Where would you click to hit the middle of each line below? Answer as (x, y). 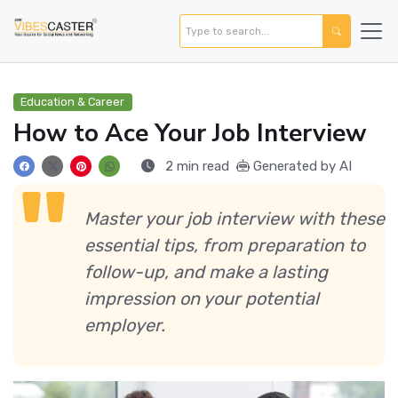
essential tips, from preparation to (225, 246)
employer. (125, 326)
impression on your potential (202, 299)
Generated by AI (301, 167)
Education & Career (73, 102)
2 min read (195, 167)
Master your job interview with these (235, 219)
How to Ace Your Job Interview (190, 134)
